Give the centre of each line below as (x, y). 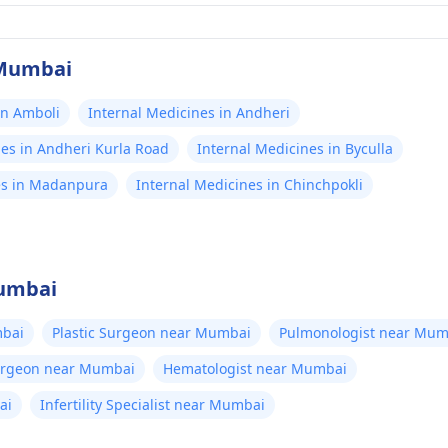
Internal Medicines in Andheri (189, 112)
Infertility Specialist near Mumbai (152, 404)
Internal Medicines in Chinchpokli (249, 184)
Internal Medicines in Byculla (295, 148)
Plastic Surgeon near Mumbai (151, 332)
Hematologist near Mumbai (255, 368)
